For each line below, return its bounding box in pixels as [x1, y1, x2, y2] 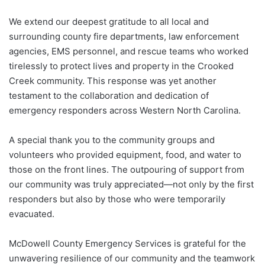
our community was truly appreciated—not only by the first [9, 178, 254, 190]
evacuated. [9, 208, 54, 219]
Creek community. [9, 75, 87, 86]
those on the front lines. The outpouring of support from [9, 163, 244, 175]
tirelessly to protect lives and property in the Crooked [9, 60, 234, 72]
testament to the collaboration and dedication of [9, 89, 209, 101]
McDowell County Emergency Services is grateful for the [9, 237, 246, 249]
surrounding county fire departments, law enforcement [9, 30, 239, 42]
